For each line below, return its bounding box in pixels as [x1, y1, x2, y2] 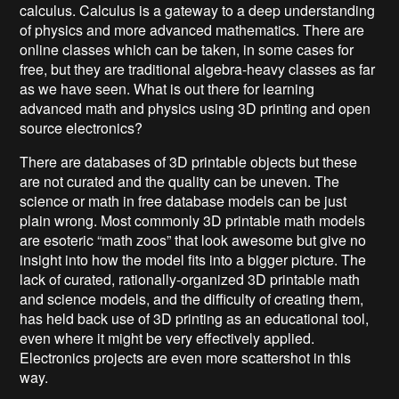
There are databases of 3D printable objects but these [20, 151, 358, 172]
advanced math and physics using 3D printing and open [20, 97, 371, 118]
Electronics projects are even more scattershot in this [20, 346, 352, 368]
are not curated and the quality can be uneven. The [20, 170, 340, 191]
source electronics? [20, 117, 143, 138]
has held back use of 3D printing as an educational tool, [20, 307, 370, 329]
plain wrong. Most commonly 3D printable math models [20, 209, 366, 231]
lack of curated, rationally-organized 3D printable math [20, 268, 361, 289]
